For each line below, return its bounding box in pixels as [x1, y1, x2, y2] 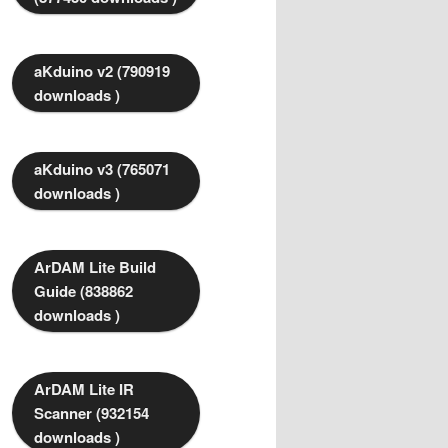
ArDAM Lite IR [34, 378, 134, 401]
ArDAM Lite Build [34, 256, 156, 279]
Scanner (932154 [34, 402, 149, 425]
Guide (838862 [34, 280, 133, 303]
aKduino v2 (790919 [34, 60, 170, 83]
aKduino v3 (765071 [34, 158, 170, 181]
